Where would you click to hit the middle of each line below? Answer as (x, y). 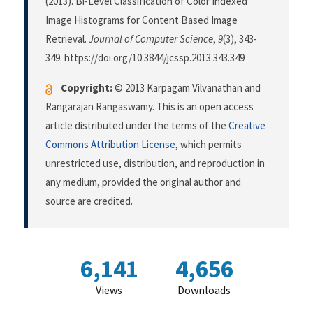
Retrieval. (67, 39)
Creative (247, 126)
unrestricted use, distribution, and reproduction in (155, 163)
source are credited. (89, 201)
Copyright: (87, 88)
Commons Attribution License (110, 145)
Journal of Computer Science (151, 39)
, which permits (209, 145)
